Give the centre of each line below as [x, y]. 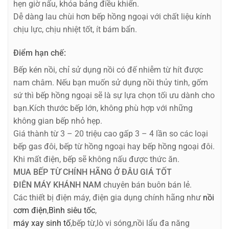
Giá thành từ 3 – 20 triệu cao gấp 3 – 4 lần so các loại [111, 133]
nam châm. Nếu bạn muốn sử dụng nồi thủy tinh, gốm [111, 82]
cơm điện [30, 210]
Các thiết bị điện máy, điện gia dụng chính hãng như [108, 197]
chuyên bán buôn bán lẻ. [146, 185]
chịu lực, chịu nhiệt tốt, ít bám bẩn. [75, 29]
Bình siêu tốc [72, 210]
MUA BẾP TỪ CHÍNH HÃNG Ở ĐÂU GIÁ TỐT [93, 172]
